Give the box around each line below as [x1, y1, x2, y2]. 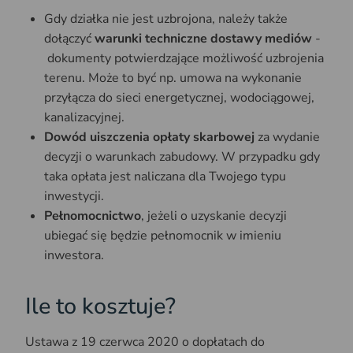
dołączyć [44, 30, 95, 48]
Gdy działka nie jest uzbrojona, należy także [44, 10, 288, 28]
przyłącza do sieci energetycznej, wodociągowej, [44, 89, 314, 107]
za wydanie [258, 128, 320, 147]
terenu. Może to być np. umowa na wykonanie [44, 69, 302, 87]
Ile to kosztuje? [25, 290, 176, 321]
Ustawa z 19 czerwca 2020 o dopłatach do [25, 333, 265, 351]
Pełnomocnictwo [44, 207, 141, 225]
